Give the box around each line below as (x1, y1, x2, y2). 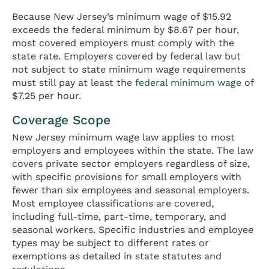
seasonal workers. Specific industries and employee (12, 223, 253, 235)
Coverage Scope (12, 112, 110, 127)
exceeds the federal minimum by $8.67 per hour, (12, 23, 239, 35)
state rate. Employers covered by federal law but (12, 50, 241, 62)
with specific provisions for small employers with (12, 171, 241, 183)
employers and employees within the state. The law (12, 144, 253, 156)
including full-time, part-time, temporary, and (12, 210, 226, 222)
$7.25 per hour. (12, 89, 81, 101)
